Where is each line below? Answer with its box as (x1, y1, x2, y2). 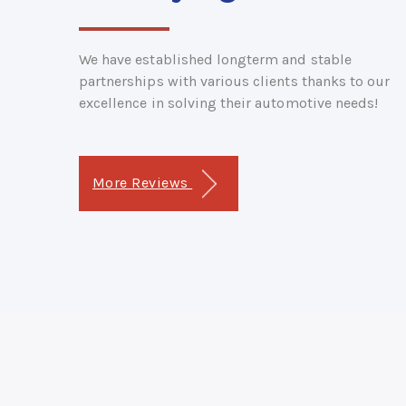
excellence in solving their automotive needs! (79, 93, 379, 111)
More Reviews (92, 173, 193, 191)
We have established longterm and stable (79, 50, 352, 68)
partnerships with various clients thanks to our (79, 72, 391, 90)
